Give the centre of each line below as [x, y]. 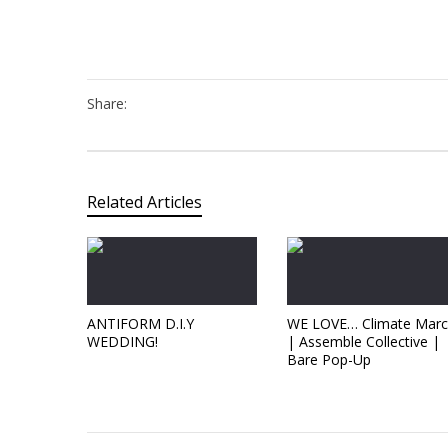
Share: [107, 103]
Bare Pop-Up [329, 359]
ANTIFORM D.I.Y [140, 323]
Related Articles [144, 201]
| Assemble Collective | [363, 341]
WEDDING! [122, 341]
